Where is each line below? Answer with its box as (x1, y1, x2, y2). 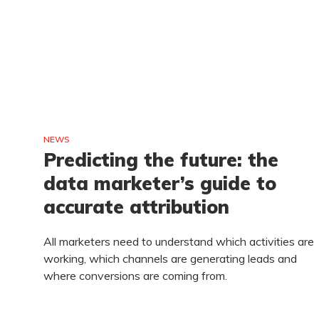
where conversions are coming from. (43, 268, 227, 283)
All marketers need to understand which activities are (43, 234, 314, 249)
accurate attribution (43, 195, 229, 219)
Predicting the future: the (43, 148, 278, 172)
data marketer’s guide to (43, 172, 276, 195)
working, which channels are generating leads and (43, 251, 297, 266)
